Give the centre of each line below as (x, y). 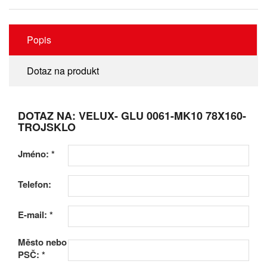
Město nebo (42, 242)
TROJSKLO (47, 127)
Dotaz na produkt (63, 71)
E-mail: (34, 215)
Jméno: (35, 154)
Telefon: (35, 184)
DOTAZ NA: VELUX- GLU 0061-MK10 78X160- (132, 116)
